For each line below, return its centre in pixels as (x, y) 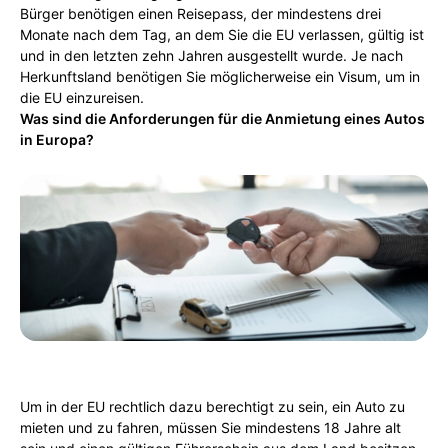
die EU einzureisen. (82, 97)
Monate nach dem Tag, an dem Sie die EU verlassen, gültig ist (222, 34)
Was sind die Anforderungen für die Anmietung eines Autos (222, 118)
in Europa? (57, 139)
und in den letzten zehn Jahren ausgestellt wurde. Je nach (211, 55)
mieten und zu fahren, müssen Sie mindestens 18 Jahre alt (210, 427)
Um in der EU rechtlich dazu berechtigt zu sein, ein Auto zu (212, 406)
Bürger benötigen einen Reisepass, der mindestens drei (200, 13)
